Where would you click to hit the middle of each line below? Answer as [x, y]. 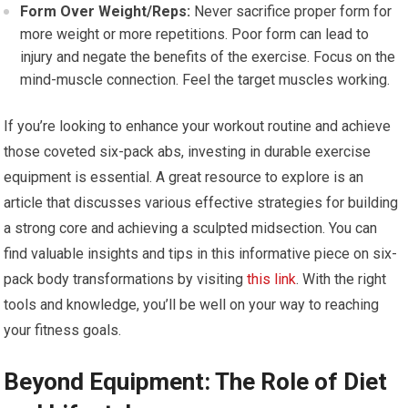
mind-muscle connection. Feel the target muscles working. [205, 80]
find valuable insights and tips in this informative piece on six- [201, 254]
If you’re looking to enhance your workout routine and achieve [198, 126]
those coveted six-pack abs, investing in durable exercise [188, 152]
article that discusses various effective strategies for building [201, 203]
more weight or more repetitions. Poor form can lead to [195, 34]
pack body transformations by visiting [126, 279]
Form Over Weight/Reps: [106, 11]
